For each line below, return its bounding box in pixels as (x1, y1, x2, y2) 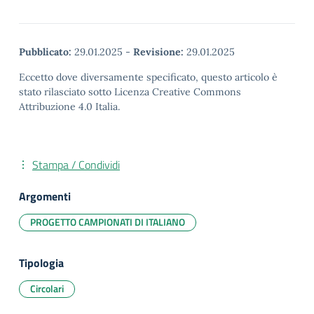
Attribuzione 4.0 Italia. (19, 100, 120, 113)
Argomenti (19, 188, 71, 205)
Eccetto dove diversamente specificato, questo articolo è (19, 71, 278, 83)
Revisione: (133, 46, 184, 58)
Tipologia (19, 254, 64, 271)
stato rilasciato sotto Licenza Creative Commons (19, 86, 241, 98)
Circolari (30, 281, 64, 296)
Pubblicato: (19, 46, 71, 58)
